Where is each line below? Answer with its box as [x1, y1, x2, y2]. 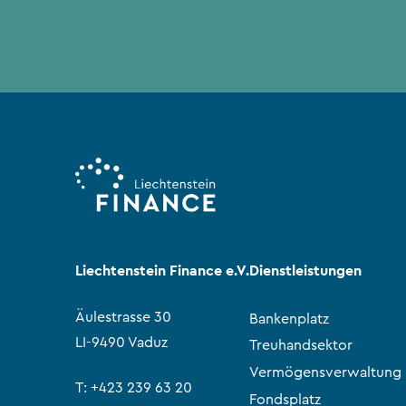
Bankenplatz [249, 311, 330, 326]
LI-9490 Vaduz [75, 334, 169, 350]
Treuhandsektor [249, 338, 353, 353]
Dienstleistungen [249, 260, 362, 280]
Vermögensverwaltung [249, 365, 402, 380]
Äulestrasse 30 [75, 309, 172, 324]
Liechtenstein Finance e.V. [75, 260, 250, 280]
